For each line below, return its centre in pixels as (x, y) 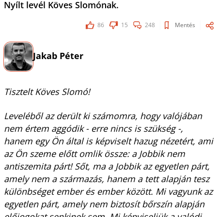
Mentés (185, 25)
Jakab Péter (58, 55)
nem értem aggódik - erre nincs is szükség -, (93, 128)
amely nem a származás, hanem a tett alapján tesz (106, 179)
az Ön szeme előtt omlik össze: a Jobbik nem (94, 154)
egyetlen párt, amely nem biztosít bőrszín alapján (104, 204)
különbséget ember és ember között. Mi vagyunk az (108, 191)
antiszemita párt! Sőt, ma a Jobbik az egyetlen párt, (107, 166)
